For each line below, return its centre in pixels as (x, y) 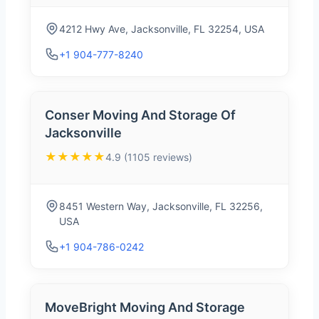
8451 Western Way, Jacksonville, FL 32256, (161, 206)
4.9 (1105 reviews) (149, 157)
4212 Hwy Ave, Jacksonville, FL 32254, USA (162, 29)
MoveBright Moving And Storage (145, 308)
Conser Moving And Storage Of (140, 115)
